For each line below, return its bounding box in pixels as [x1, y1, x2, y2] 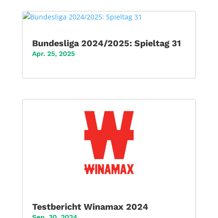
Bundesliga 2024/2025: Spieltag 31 [32, 37, 181, 48]
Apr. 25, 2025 [32, 49, 75, 57]
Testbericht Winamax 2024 [32, 201, 148, 212]
